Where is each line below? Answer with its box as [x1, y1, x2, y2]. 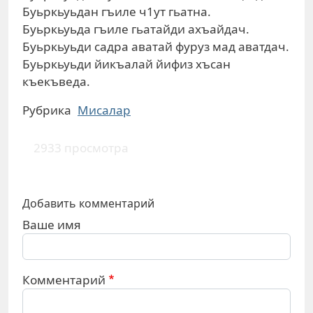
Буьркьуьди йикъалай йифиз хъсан [22, 56, 231, 72]
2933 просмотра [34, 139, 129, 156]
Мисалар [78, 102, 131, 118]
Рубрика [22, 102, 71, 118]
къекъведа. [22, 73, 90, 89]
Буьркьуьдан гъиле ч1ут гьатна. [22, 3, 211, 20]
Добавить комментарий [22, 195, 154, 211]
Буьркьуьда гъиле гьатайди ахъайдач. [22, 21, 249, 37]
